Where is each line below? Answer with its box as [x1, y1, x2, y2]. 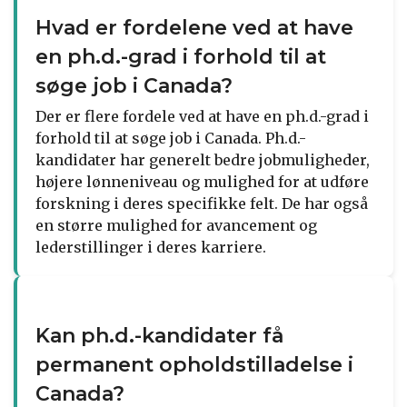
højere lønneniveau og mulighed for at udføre [35, 172, 369, 191]
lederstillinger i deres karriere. [35, 237, 266, 256]
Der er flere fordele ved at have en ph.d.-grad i [35, 106, 369, 125]
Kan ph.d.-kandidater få [35, 323, 283, 348]
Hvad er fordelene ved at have [35, 15, 353, 40]
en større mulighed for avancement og [35, 215, 317, 234]
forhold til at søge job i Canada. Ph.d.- [35, 128, 306, 147]
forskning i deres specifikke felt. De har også [35, 194, 368, 213]
